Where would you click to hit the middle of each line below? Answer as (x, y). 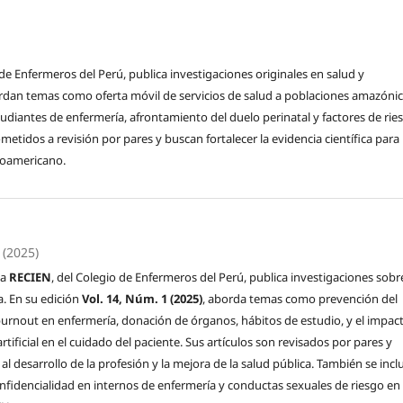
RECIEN (31, 277)
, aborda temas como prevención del (300, 298)
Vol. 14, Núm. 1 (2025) (143, 298)
